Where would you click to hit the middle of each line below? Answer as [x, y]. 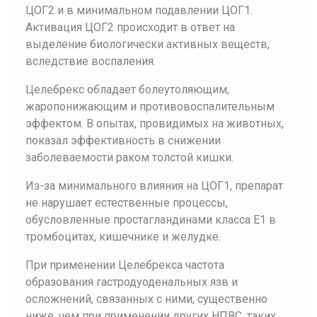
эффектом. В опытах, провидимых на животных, [155, 123]
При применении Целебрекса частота [125, 265]
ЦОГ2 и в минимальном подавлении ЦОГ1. [139, 10]
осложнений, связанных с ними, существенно [146, 299]
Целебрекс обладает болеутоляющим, [127, 90]
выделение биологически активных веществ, [148, 44]
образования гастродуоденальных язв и [132, 282]
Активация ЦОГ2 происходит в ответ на [130, 27]
